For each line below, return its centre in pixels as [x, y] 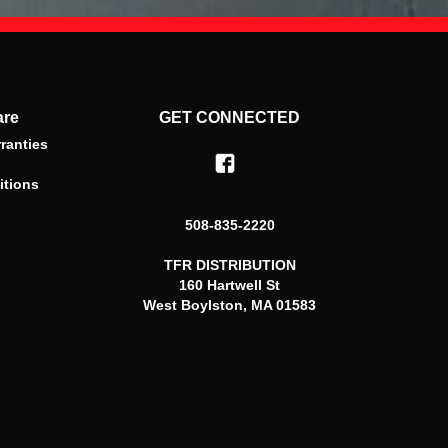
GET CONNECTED [230, 118]
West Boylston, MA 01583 [230, 305]
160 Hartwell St [230, 285]
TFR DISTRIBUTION [229, 265]
